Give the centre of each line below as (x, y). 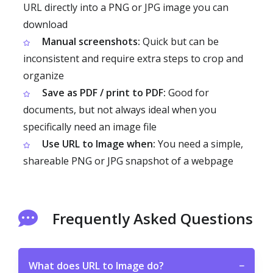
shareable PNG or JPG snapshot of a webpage (128, 161)
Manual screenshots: (91, 41)
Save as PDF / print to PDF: (104, 92)
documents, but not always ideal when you (120, 109)
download (45, 24)
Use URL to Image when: (99, 144)
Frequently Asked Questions (153, 218)
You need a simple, (199, 144)
